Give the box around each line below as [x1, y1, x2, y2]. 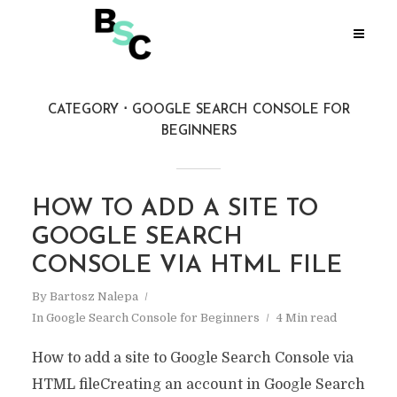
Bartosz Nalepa [49, 290, 138, 303]
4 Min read [276, 311, 337, 324]
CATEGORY [47, 104, 119, 117]
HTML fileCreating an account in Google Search [31, 377, 365, 393]
